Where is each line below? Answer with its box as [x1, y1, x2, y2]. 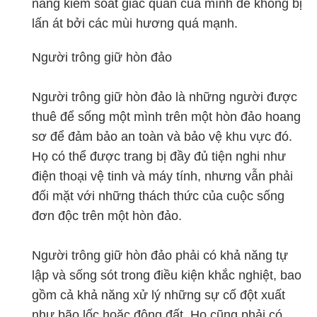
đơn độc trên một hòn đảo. [32, 209, 182, 223]
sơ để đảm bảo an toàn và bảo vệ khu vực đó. [32, 129, 292, 144]
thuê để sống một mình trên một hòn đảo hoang [32, 110, 301, 124]
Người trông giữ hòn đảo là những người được [32, 90, 297, 104]
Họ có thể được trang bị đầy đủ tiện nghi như [32, 149, 286, 163]
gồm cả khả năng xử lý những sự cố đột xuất [32, 288, 285, 302]
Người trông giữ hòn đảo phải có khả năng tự [32, 248, 288, 263]
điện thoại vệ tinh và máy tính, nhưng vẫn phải [32, 169, 293, 183]
